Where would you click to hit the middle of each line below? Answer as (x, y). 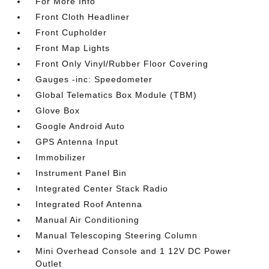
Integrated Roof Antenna (89, 204)
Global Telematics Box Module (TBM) (116, 95)
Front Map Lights (73, 48)
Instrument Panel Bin (81, 173)
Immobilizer (61, 157)
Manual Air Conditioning (88, 220)
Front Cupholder (71, 32)
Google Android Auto (80, 126)
